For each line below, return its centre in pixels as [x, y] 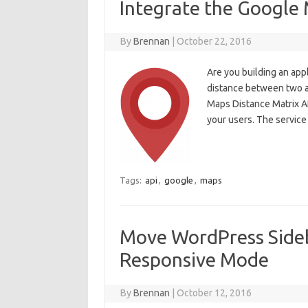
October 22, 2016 [214, 41]
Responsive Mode [194, 260]
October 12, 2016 [214, 293]
